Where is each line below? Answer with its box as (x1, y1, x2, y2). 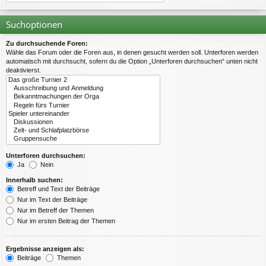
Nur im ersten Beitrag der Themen (15, 217, 115, 224)
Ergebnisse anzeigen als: (6, 245, 84, 252)
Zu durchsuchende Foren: (6, 40, 88, 47)
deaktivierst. (6, 66, 41, 74)
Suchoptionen (6, 18, 62, 30)
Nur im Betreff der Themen (15, 206, 94, 214)
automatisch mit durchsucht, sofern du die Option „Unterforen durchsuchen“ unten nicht (6, 58, 258, 65)
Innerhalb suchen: (6, 176, 63, 183)
